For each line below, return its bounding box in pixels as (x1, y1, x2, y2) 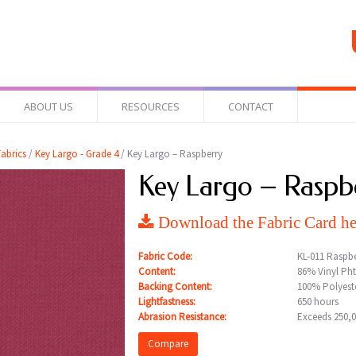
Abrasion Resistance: (137, 310, 226, 323)
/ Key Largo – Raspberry (118, 147, 222, 161)
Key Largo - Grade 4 (34, 147, 118, 161)
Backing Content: (137, 280, 212, 293)
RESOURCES (122, 99, 180, 114)
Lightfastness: (137, 295, 195, 308)
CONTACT (228, 99, 273, 114)
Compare (147, 337, 188, 350)
